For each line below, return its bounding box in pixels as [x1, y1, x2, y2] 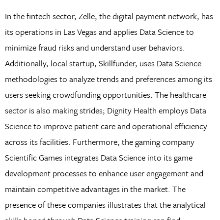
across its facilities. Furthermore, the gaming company [4, 135, 194, 148]
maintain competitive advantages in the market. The [4, 182, 186, 195]
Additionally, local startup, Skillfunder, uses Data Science [4, 56, 201, 69]
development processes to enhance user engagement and [4, 166, 203, 179]
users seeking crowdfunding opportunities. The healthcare [4, 88, 206, 101]
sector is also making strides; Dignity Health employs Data [4, 104, 206, 116]
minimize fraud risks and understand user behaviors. [4, 41, 185, 54]
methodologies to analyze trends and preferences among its [4, 72, 212, 85]
